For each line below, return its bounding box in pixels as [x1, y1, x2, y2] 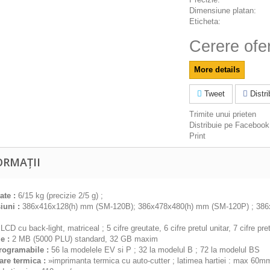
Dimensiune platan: [189, 6, 256, 15]
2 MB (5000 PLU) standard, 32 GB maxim [10, 234, 158, 243]
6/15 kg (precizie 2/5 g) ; [16, 191, 103, 200]
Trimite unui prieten [189, 110, 256, 119]
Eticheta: [189, 17, 221, 26]
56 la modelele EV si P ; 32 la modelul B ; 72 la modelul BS [49, 245, 260, 254]
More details [194, 65, 240, 74]
